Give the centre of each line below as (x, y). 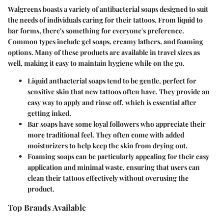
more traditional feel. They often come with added (106, 135)
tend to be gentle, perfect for (151, 81)
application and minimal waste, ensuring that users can (114, 167)
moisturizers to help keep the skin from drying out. (108, 146)
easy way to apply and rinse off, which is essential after (112, 102)
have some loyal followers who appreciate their (132, 124)
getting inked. (49, 113)
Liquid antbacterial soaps (67, 81)
